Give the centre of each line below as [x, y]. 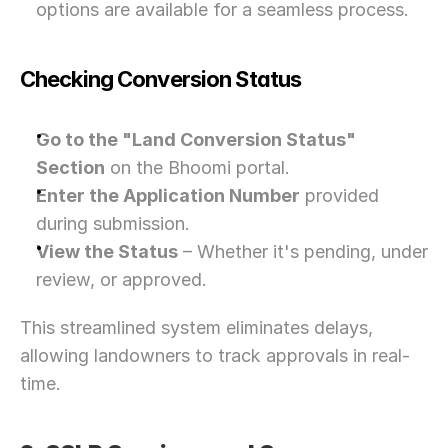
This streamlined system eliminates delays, [196, 327]
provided [339, 195]
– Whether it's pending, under [303, 251]
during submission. [113, 223]
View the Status [107, 251]
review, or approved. [121, 279]
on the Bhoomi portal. [197, 167]
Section [70, 167]
